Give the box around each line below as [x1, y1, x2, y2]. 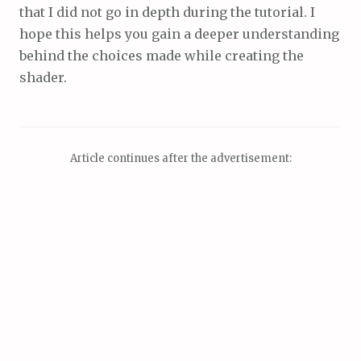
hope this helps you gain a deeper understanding [19, 26, 339, 43]
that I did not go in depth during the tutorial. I [19, 4, 315, 21]
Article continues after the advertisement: [69, 151, 292, 166]
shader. [19, 69, 67, 86]
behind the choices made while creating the [19, 48, 304, 64]
